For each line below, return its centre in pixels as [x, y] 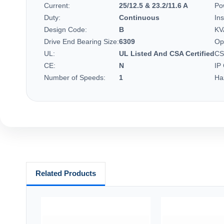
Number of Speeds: [75, 77]
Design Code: [65, 29]
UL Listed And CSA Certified [167, 53]
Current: [57, 5]
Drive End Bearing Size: [81, 41]
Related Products [65, 173]
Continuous [139, 17]
